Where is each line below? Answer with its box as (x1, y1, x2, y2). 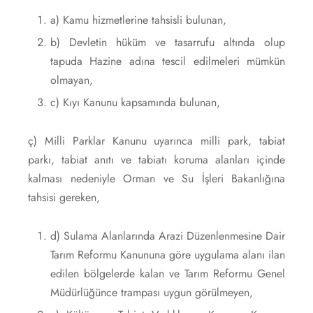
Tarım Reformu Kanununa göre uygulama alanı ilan (50, 246, 285, 263)
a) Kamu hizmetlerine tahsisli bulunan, (50, 11, 226, 28)
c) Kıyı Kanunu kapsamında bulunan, (50, 94, 220, 110)
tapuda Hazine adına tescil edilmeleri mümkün (50, 52, 285, 69)
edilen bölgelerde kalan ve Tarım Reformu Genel (50, 265, 285, 282)
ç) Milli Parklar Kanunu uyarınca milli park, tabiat (28, 132, 285, 149)
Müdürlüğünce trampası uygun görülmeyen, (50, 284, 253, 300)
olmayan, (50, 71, 93, 88)
